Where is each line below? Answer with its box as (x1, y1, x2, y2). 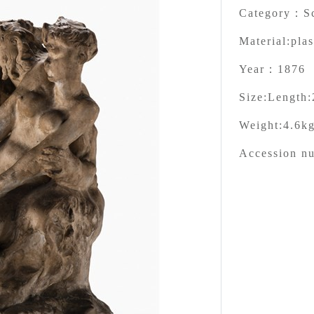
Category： (238, 6, 303, 19)
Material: (238, 34, 291, 47)
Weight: (238, 118, 283, 131)
